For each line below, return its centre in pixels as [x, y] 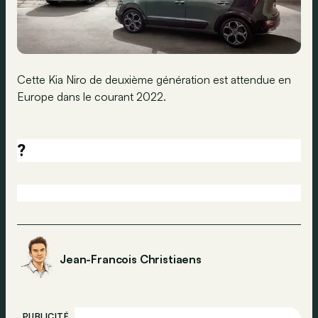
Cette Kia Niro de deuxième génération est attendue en [154, 79]
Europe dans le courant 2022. [92, 97]
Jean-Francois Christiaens [131, 259]
